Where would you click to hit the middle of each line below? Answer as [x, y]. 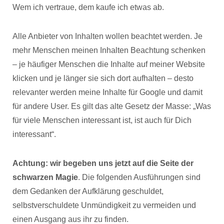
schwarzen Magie [45, 177]
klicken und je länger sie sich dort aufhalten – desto [103, 78]
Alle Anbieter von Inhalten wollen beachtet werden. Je [107, 36]
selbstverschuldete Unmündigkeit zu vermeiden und [104, 205]
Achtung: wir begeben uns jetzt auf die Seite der [103, 163]
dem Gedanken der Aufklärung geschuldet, [88, 191]
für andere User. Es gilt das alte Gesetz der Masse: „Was [112, 106]
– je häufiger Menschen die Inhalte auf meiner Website [109, 64]
